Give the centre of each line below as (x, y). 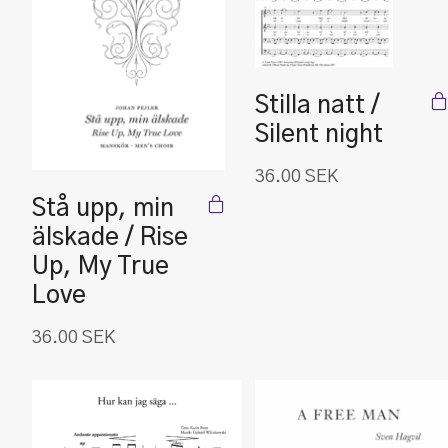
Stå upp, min (103, 209)
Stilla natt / (317, 106)
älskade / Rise (110, 238)
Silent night (319, 135)
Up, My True (100, 267)
